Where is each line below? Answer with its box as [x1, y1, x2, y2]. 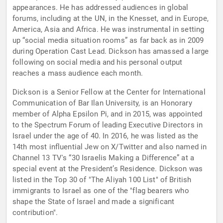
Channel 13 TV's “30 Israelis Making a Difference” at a [12, 153, 195, 163]
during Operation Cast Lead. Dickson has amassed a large [12, 47, 209, 56]
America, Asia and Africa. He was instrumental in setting [12, 25, 205, 34]
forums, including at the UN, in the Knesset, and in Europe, [12, 14, 209, 23]
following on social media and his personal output [12, 58, 183, 67]
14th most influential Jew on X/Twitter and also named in [12, 142, 207, 152]
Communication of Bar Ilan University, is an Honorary [12, 99, 192, 108]
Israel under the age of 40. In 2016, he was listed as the [12, 131, 199, 141]
